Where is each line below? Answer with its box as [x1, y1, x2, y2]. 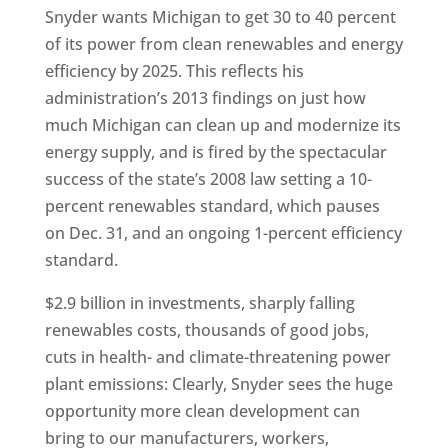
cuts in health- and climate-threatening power [44, 346, 391, 369]
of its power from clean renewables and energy [44, 33, 403, 56]
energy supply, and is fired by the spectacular [44, 141, 387, 164]
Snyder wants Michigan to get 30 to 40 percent [44, 6, 396, 29]
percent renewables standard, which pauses [44, 195, 380, 218]
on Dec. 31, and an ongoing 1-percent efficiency [44, 222, 402, 245]
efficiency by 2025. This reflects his [44, 60, 304, 83]
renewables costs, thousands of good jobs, [44, 319, 369, 342]
